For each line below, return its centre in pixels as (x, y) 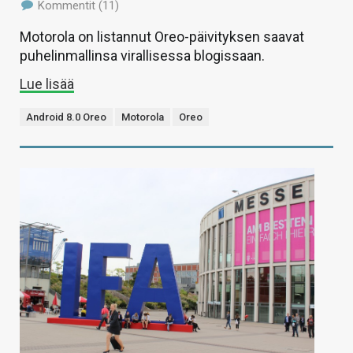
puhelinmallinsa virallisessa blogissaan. (142, 56)
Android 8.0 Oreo (66, 117)
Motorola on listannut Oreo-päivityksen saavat (162, 37)
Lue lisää (47, 84)
